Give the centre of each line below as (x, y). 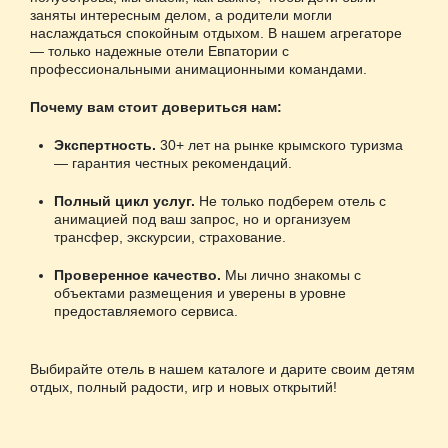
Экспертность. (105, 144)
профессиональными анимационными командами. (198, 68)
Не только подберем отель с (290, 200)
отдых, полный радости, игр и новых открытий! (183, 386)
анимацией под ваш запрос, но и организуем (202, 218)
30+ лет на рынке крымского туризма (279, 144)
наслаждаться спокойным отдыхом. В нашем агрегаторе (216, 32)
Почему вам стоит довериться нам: (156, 106)
